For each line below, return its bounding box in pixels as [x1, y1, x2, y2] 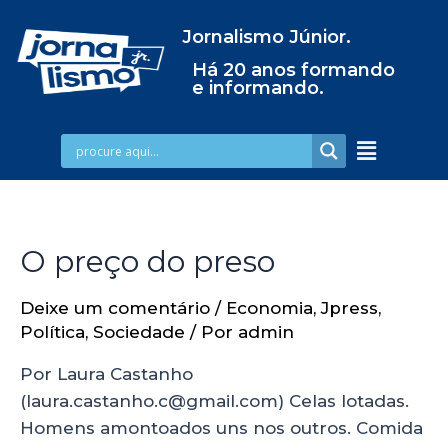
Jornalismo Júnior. [181, 26, 351, 48]
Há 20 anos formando [191, 59, 395, 81]
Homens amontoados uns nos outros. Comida [20, 417, 423, 438]
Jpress [321, 297, 378, 318]
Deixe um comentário [20, 297, 210, 318]
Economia [226, 297, 313, 318]
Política [20, 321, 85, 342]
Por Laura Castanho [20, 363, 193, 384]
